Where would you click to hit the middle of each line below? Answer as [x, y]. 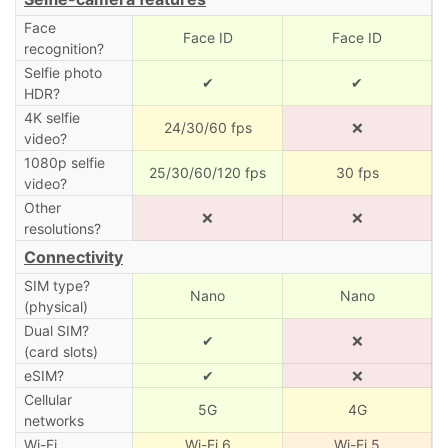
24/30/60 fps [207, 127]
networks [53, 420]
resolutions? [62, 228]
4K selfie [51, 117]
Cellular [47, 399]
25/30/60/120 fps [207, 172]
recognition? [63, 48]
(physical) [55, 306]
